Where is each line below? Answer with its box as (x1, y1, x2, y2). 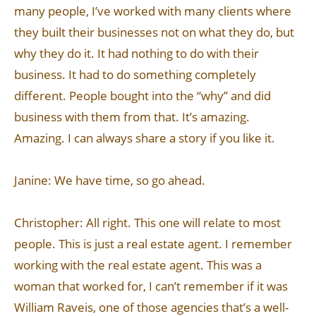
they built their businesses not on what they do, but (14, 24, 294, 40)
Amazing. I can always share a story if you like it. (14, 130, 275, 146)
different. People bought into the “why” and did (14, 87, 271, 104)
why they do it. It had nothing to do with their (14, 45, 259, 61)
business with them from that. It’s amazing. (14, 109, 250, 125)
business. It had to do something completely (14, 66, 256, 83)
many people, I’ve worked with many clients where (14, 3, 291, 19)
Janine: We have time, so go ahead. (14, 172, 205, 188)
